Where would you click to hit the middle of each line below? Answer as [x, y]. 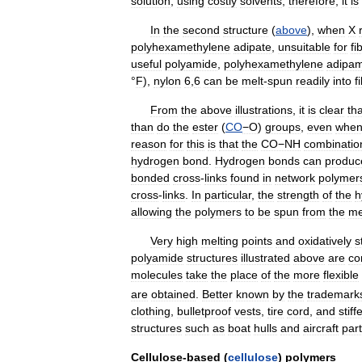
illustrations [264, 109]
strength [298, 194]
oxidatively [325, 240]
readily [313, 80]
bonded [150, 177]
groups [283, 126]
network [295, 177]
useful [146, 63]
